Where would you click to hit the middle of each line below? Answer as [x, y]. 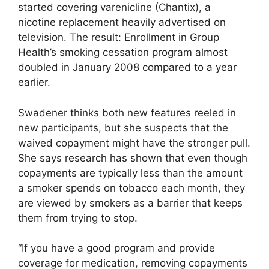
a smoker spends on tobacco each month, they [131, 188]
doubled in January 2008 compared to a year [127, 68]
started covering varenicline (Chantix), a [114, 8]
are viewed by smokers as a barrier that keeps [130, 203]
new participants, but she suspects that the [123, 128]
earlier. [34, 83]
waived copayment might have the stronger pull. [134, 143]
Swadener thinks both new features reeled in [127, 113]
